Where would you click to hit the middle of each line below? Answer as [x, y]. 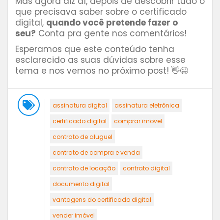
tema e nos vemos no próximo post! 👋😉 [103, 71]
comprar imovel [138, 121]
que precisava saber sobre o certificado [101, 12]
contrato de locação [84, 168]
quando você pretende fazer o [112, 23]
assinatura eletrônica [147, 106]
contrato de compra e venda [96, 153]
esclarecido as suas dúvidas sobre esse [100, 60]
